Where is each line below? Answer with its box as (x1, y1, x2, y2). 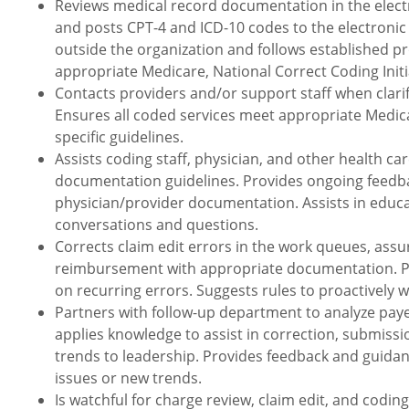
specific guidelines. (55, 127, 184, 148)
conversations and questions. (55, 215, 258, 236)
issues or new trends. (55, 368, 202, 389)
